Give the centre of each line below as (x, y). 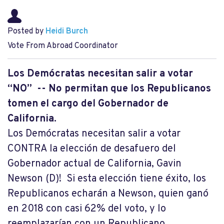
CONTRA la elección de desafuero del (92, 149)
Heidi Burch (67, 31)
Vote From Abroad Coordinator (63, 46)
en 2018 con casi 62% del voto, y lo (87, 209)
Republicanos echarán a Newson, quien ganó (108, 194)
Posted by (26, 31)
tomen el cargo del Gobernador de (88, 104)
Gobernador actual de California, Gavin (94, 164)
